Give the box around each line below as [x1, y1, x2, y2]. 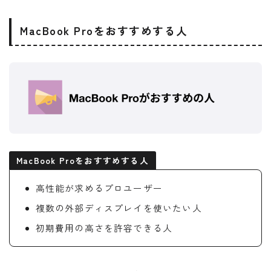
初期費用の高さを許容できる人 [35, 221, 173, 235]
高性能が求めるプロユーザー [35, 181, 163, 195]
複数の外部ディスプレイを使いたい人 [35, 201, 202, 215]
